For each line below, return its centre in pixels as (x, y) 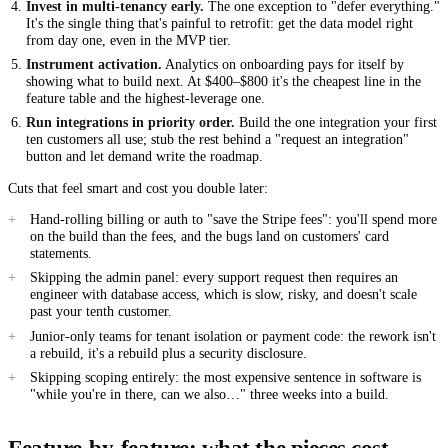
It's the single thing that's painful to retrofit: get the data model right (219, 23)
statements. (60, 253)
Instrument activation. (94, 64)
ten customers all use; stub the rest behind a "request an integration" (217, 139)
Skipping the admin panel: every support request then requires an (213, 277)
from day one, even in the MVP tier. (128, 40)
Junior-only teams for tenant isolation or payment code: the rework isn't (232, 335)
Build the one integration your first (336, 122)
